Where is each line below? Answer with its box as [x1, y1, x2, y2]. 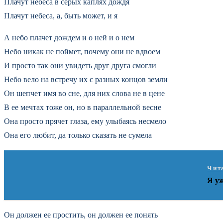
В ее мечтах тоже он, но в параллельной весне [4, 103, 161, 111]
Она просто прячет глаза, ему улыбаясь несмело [4, 116, 166, 125]
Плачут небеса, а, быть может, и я [4, 11, 117, 20]
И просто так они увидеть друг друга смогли [4, 61, 156, 70]
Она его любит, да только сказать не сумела [4, 130, 152, 139]
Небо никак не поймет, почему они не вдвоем [4, 47, 160, 56]
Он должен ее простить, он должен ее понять [4, 210, 158, 219]
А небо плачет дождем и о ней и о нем [4, 33, 134, 42]
